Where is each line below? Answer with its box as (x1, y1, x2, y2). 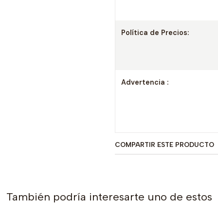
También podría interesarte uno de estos (6, 190, 212, 203)
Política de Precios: (121, 28, 189, 37)
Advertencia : (121, 78, 168, 87)
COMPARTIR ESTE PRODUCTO (115, 141, 214, 148)
